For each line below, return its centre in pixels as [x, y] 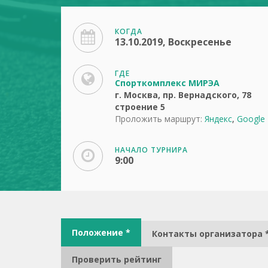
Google [251, 119]
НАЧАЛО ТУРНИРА [151, 150]
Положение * [101, 232]
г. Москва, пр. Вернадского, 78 [183, 95]
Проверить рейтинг [117, 259]
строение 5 [140, 107]
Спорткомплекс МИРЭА [167, 83]
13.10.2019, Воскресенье [173, 42]
